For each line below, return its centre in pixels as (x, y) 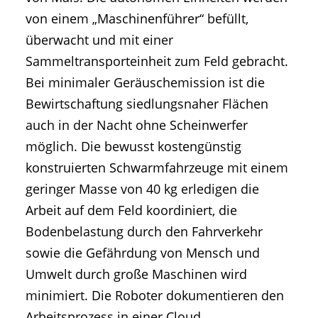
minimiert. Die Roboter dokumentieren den (155, 296)
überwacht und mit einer (99, 40)
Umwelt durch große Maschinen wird (136, 274)
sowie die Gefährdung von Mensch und (143, 253)
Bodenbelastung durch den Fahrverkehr (144, 232)
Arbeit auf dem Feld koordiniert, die (131, 210)
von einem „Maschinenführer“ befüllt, (137, 19)
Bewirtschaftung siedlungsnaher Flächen (147, 104)
